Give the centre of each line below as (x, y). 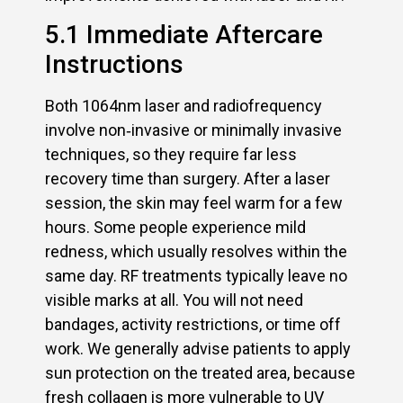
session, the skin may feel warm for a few (194, 203)
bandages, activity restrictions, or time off (193, 325)
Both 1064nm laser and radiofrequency (184, 106)
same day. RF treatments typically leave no (196, 276)
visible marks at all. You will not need (174, 300)
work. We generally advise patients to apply (198, 349)
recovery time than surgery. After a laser (188, 179)
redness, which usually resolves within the (196, 252)
